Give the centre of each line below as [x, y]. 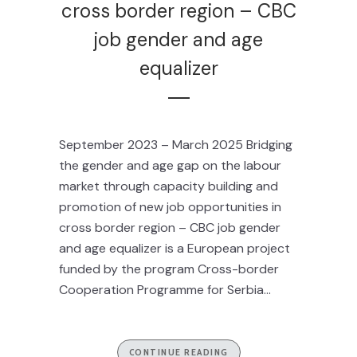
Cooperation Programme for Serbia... [165, 290]
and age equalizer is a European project [175, 248]
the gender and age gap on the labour [170, 165]
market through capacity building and [169, 186]
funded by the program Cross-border [169, 269]
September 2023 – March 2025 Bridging [176, 145]
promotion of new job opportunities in [170, 207]
